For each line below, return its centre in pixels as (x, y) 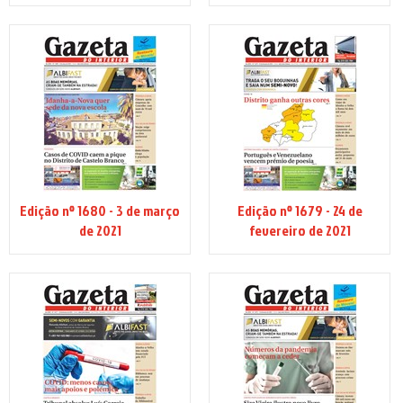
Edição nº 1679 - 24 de (300, 210)
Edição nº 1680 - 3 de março (100, 210)
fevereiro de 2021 (300, 230)
